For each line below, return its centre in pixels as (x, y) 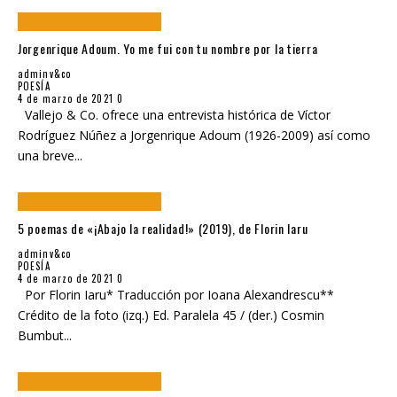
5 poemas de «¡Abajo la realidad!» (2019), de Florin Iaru (163, 229)
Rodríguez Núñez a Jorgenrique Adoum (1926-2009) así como (194, 135)
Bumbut (41, 336)
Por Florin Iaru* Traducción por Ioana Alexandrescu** (176, 295)
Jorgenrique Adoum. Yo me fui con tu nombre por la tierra (168, 49)
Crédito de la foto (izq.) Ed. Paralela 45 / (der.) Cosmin (171, 315)
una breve (46, 155)
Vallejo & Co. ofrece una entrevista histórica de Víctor (174, 114)
